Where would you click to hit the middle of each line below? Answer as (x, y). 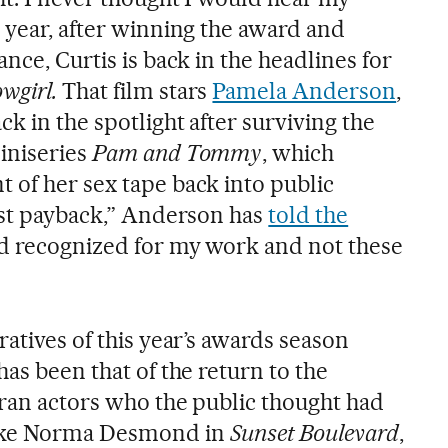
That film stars (137, 90)
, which (298, 152)
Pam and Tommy (177, 152)
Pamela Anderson (304, 90)
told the (308, 214)
